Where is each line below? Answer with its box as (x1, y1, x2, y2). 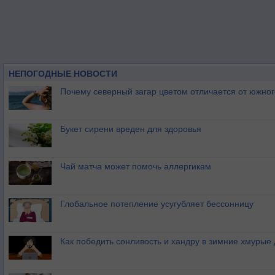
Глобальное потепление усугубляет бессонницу (60, 199, 254, 209)
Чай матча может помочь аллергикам (60, 161, 211, 171)
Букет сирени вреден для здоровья (60, 124, 201, 134)
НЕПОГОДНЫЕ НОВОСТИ (9, 69, 117, 79)
